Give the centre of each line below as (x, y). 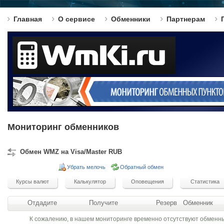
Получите (103, 203)
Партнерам (186, 19)
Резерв (166, 203)
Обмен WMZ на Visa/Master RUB (71, 152)
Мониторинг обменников (63, 127)
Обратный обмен (142, 167)
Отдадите (42, 203)
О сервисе (76, 19)
